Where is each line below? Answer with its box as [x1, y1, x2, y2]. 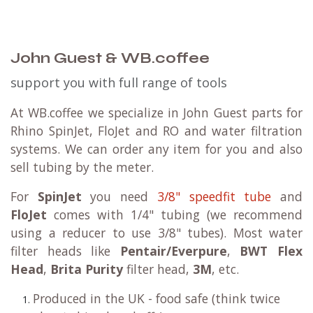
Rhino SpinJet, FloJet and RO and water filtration [10, 122, 303, 140]
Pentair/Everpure [119, 242, 227, 260]
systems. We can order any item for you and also [10, 140, 303, 158]
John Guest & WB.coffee [10, 50, 210, 68]
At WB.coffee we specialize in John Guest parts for [10, 104, 303, 122]
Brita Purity [50, 261, 123, 278]
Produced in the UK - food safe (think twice [33, 290, 280, 307]
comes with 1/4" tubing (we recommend [47, 206, 303, 224]
